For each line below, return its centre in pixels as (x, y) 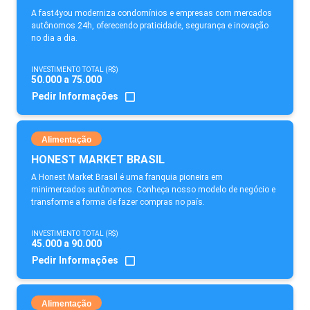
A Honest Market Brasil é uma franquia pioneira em (127, 177)
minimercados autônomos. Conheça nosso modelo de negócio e (153, 190)
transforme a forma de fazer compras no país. (118, 202)
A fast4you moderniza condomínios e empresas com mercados (152, 13)
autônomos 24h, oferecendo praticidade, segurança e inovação (150, 26)
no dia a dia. (54, 38)
